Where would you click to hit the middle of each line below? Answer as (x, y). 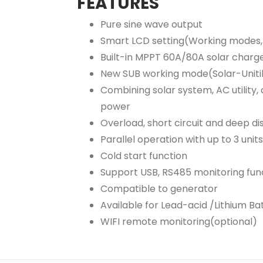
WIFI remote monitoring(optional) (178, 222)
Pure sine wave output (151, 24)
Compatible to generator (159, 189)
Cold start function (144, 156)
